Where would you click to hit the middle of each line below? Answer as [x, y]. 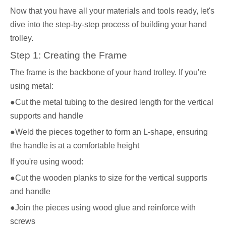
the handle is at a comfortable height [75, 146]
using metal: [32, 86]
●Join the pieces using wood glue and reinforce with [103, 208]
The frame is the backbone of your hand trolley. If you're [108, 72]
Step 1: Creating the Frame [69, 55]
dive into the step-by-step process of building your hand [108, 24]
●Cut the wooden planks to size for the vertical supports [109, 178]
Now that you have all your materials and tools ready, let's [112, 11]
